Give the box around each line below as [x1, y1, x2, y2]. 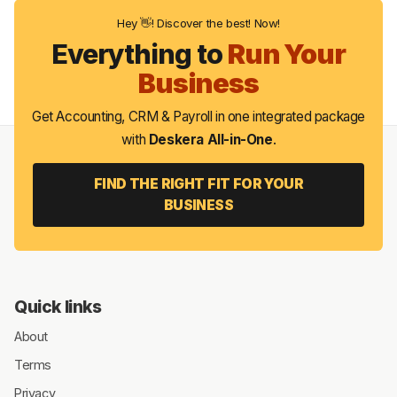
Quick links [14, 296, 102, 318]
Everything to [51, 36, 228, 70]
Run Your [227, 36, 346, 70]
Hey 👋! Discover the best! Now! [117, 16, 280, 31]
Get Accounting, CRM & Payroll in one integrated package [31, 108, 365, 126]
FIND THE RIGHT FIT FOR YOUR [93, 175, 304, 192]
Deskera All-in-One [148, 131, 273, 149]
